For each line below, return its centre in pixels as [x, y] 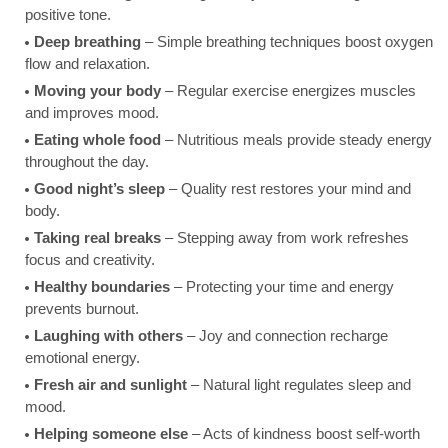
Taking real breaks [97, 238]
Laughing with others [108, 336]
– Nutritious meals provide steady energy [296, 140]
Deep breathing [87, 42]
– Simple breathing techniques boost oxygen [287, 42]
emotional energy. [82, 358]
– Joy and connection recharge [285, 336]
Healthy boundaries [102, 287]
